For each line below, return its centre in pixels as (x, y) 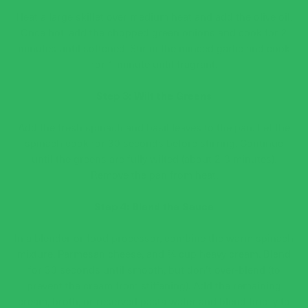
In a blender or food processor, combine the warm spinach (154, 237)
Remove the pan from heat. (154, 174)
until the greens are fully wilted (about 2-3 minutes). (154, 158)
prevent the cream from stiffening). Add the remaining (154, 285)
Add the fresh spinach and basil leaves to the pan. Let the (154, 126)
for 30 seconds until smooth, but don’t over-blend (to (154, 269)
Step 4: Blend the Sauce (154, 206)
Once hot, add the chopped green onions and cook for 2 (154, 32)
